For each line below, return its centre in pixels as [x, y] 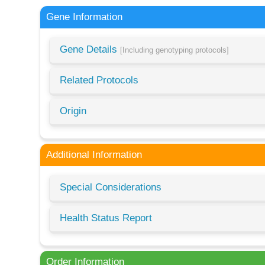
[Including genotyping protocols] [175, 50]
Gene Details [90, 50]
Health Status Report [106, 218]
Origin [73, 111]
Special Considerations [111, 188]
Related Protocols [99, 80]
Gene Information [85, 17]
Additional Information [94, 155]
